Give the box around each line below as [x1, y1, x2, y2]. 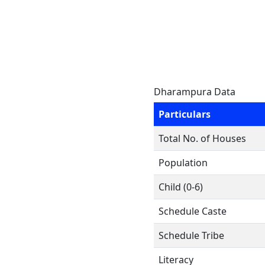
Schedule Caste [159, 205, 227, 218]
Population [159, 156, 208, 169]
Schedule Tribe [159, 229, 224, 242]
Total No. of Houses [159, 132, 246, 145]
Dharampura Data [154, 85, 235, 98]
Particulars [159, 108, 211, 121]
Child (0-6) [159, 180, 203, 193]
